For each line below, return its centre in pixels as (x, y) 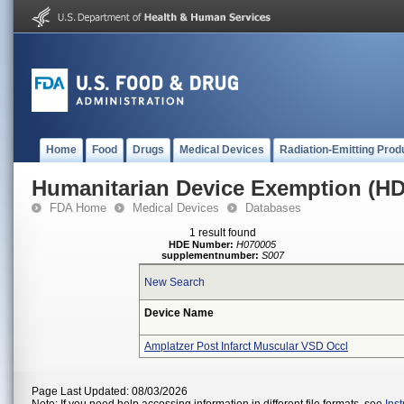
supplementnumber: (210, 255)
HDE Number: (202, 244)
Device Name (179, 313)
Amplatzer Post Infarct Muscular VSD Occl (246, 346)
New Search (174, 282)
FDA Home (78, 208)
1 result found (223, 233)
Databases (273, 208)
